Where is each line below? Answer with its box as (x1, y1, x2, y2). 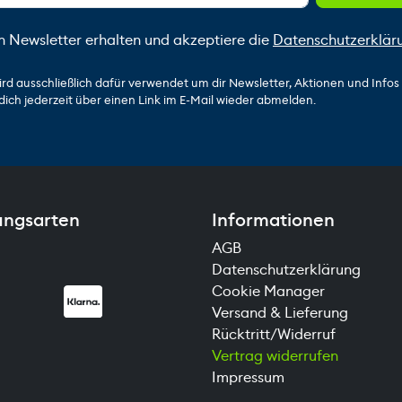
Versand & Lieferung (212, 302, 348, 322)
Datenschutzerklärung (212, 259, 361, 279)
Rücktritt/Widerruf (212, 324, 336, 344)
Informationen (212, 207, 335, 232)
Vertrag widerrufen (212, 345, 338, 365)
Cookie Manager (212, 281, 325, 301)
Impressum (212, 367, 284, 387)
